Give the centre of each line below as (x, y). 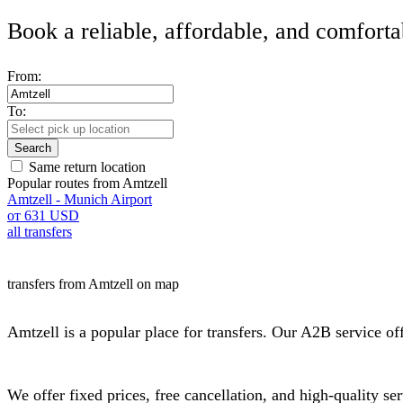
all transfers (40, 232)
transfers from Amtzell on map (93, 284)
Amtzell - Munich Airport (80, 199)
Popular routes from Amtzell (87, 183)
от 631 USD (43, 215)
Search (33, 148)
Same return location (87, 167)
